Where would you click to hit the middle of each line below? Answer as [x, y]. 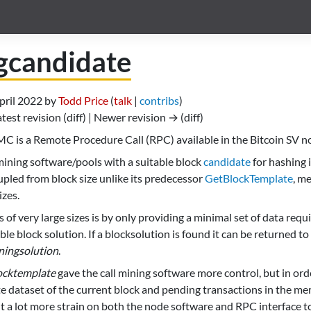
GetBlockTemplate [249, 178]
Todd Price [83, 101]
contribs [159, 101]
